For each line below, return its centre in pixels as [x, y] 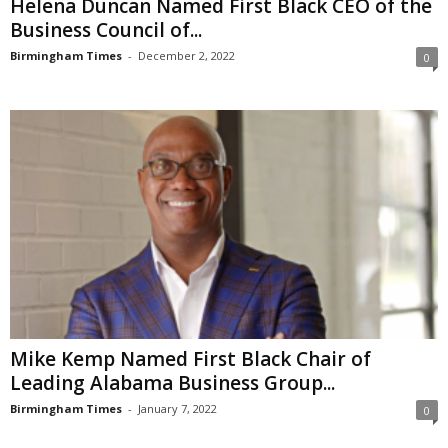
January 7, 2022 [177, 408]
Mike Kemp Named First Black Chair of [190, 358]
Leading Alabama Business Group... [172, 382]
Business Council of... [106, 30]
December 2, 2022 [186, 56]
